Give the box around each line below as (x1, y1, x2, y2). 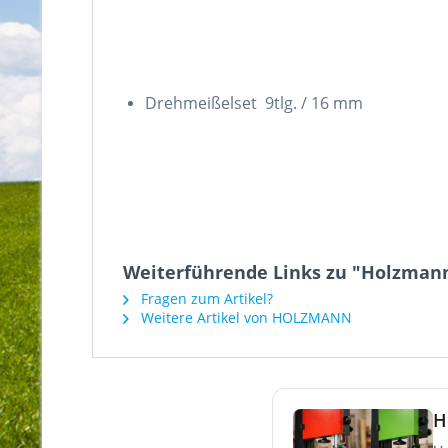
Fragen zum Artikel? (137, 288, 273, 308)
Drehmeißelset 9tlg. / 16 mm (145, 91, 363, 114)
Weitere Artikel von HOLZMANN (137, 307, 352, 327)
